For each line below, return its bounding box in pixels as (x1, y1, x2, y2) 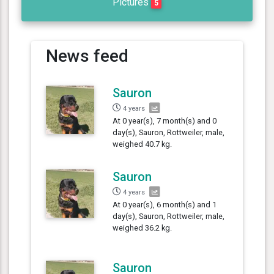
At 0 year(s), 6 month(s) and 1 (113, 199, 217, 209)
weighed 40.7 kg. (113, 139, 172, 149)
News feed (46, 45, 128, 66)
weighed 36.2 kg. (113, 223, 172, 232)
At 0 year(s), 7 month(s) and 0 (113, 116, 217, 125)
